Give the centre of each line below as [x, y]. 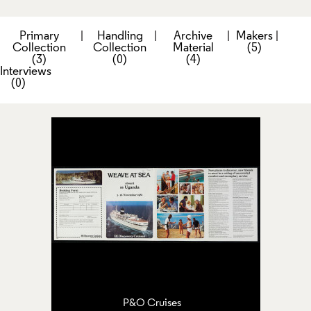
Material [193, 48]
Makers [254, 36]
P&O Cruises [152, 303]
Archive [193, 36]
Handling [120, 36]
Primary [39, 36]
